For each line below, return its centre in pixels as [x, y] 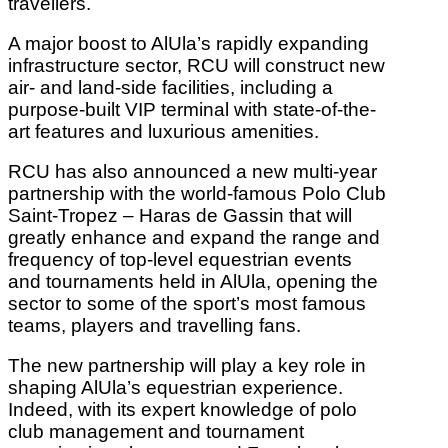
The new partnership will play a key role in [187, 365]
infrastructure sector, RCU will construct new [196, 65]
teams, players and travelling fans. [154, 325]
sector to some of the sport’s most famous [187, 303]
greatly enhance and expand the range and [194, 237]
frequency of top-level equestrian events [180, 259]
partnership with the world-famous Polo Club [197, 193]
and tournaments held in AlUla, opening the [193, 281]
